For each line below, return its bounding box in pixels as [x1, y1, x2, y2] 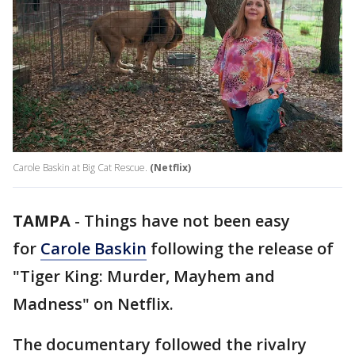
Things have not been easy [84, 210, 290, 232]
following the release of [147, 238, 334, 260]
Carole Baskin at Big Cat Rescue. [13, 161, 147, 175]
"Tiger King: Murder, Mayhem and [13, 265, 275, 288]
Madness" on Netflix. [13, 293, 174, 315]
